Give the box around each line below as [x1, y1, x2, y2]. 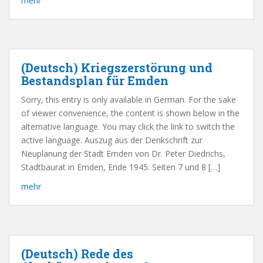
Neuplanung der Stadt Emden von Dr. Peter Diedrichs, [21, 148, 225, 159]
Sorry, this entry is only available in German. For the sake [21, 94, 236, 105]
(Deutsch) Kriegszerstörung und [21, 60, 213, 75]
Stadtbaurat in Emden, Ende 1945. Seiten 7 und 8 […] [21, 161, 220, 173]
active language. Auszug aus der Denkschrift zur [21, 134, 203, 146]
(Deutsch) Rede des [21, 246, 133, 261]
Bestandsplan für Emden [21, 73, 168, 88]
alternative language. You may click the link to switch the [21, 121, 235, 132]
